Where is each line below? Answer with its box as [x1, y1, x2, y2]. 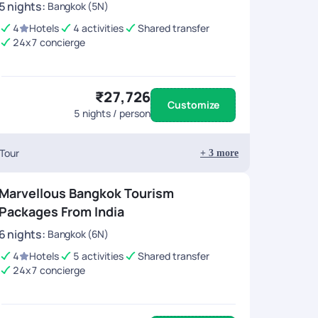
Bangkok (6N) [48, 227, 109, 241]
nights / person [80, 106, 150, 120]
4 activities [73, 21, 124, 35]
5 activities [73, 249, 124, 263]
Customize [167, 98, 219, 111]
